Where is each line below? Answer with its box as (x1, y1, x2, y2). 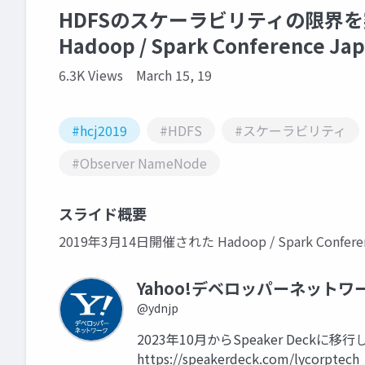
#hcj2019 (72, 121, 127, 140)
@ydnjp (137, 300, 178, 316)
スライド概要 (59, 203, 147, 224)
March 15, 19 (136, 65, 212, 85)
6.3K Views (59, 65, 123, 85)
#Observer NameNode (72, 153, 207, 173)
